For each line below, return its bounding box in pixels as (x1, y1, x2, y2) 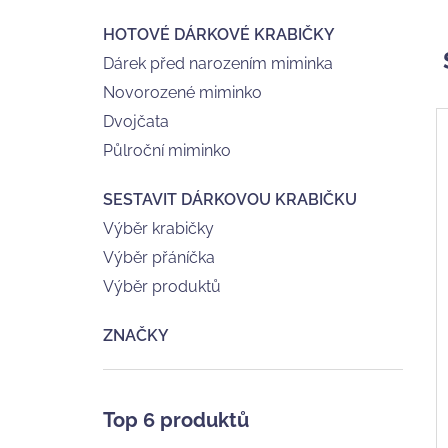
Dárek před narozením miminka (103, 54, 333, 73)
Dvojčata (103, 112, 169, 131)
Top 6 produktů (103, 408, 249, 432)
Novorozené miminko (103, 83, 262, 102)
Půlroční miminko (103, 141, 231, 160)
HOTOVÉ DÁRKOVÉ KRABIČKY (103, 25, 335, 44)
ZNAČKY (103, 326, 169, 345)
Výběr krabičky (103, 219, 214, 238)
